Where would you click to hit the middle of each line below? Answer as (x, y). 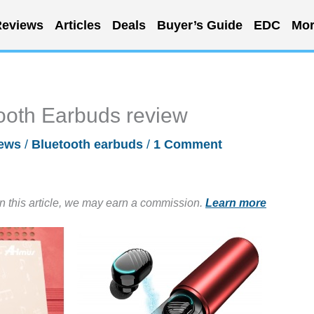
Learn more (236, 203)
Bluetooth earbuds (87, 144)
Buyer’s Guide (199, 25)
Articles (77, 25)
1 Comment (188, 144)
